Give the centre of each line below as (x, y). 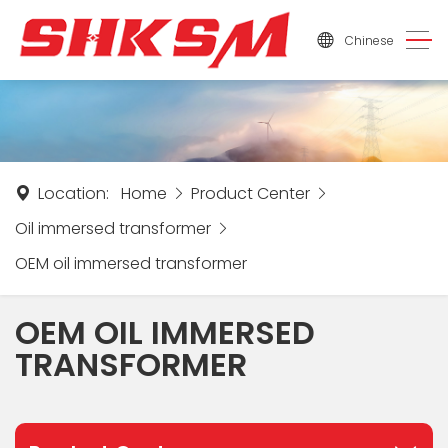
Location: (73, 193)
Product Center (250, 193)
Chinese (370, 40)
